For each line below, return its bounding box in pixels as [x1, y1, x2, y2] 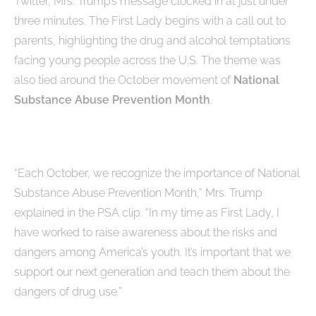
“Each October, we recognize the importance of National [14, 166, 300, 181]
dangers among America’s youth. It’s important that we [14, 245, 291, 260]
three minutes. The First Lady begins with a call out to [14, 14, 286, 28]
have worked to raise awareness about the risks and [14, 226, 277, 240]
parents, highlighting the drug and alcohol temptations [14, 34, 291, 48]
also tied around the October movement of [14, 73, 233, 87]
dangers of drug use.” [14, 285, 122, 299]
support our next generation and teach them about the [14, 265, 290, 279]
